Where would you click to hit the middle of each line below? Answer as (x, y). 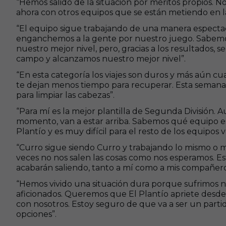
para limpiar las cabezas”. (65, 95)
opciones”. (36, 214)
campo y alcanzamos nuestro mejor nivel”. (101, 59)
